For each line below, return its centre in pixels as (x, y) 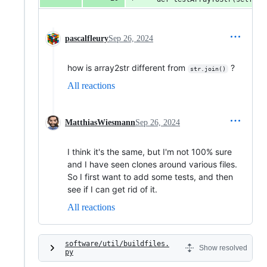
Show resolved (223, 248)
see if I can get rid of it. (112, 190)
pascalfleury (87, 39)
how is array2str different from (128, 68)
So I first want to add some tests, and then (150, 177)
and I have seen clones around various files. (152, 164)
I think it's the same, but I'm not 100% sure (150, 152)
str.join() (208, 69)
